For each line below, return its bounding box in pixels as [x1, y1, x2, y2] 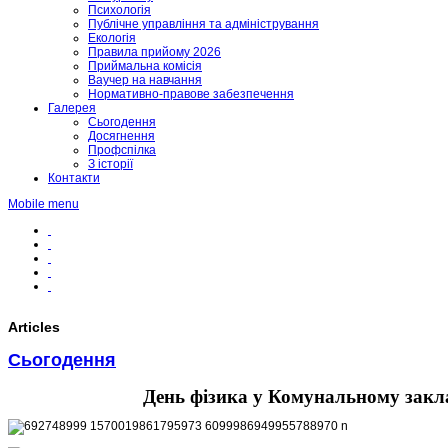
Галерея [48, 101, 96, 115]
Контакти [48, 171, 100, 185]
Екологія [88, 31, 136, 45]
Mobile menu [8, 197, 79, 211]
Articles [8, 319, 60, 336]
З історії [88, 157, 133, 171]
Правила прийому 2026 [88, 45, 221, 59]
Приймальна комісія [88, 59, 202, 73]
